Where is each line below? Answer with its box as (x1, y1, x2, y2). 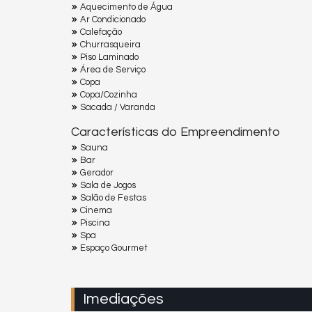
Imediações (83, 290, 164, 307)
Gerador (80, 167, 114, 178)
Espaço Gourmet (80, 242, 148, 253)
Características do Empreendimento (71, 125, 280, 139)
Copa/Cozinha (80, 89, 137, 100)
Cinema (80, 205, 112, 215)
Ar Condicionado (80, 14, 146, 24)
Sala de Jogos (80, 180, 136, 190)
